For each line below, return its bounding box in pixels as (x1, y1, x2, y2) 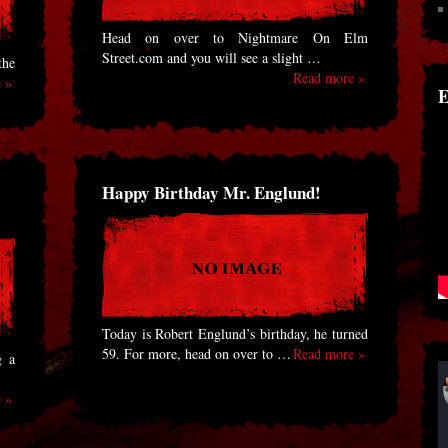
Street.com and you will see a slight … (102, 48, 321, 67)
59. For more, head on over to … (102, 344, 291, 363)
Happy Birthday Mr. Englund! (102, 180, 321, 205)
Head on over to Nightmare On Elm (102, 28, 368, 47)
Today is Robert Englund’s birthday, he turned (102, 324, 368, 343)
